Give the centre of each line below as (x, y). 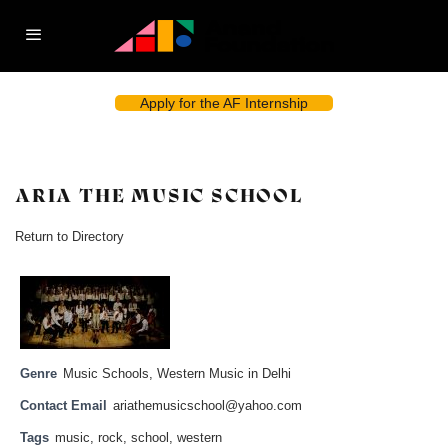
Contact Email (63, 406)
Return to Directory (69, 236)
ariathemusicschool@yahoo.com (207, 406)
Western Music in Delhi (224, 374)
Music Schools (106, 374)
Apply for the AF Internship (224, 103)
